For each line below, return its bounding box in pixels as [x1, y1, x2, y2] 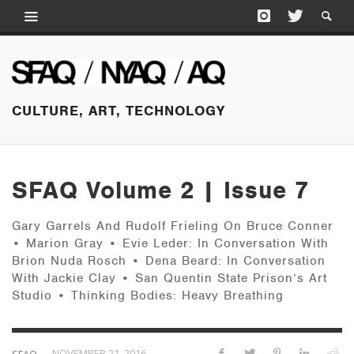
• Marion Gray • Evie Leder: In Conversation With [12, 235, 329, 252]
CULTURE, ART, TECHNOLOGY [12, 102, 225, 120]
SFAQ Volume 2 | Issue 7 [12, 175, 309, 205]
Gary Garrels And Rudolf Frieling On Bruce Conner [12, 218, 333, 235]
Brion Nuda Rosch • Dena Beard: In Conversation [12, 253, 326, 269]
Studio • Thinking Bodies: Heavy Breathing [12, 288, 284, 304]
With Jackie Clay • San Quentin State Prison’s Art [12, 270, 327, 287]
